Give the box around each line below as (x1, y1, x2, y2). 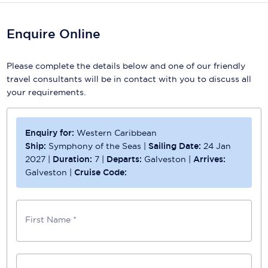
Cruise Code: (74, 166, 127, 178)
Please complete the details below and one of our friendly (7, 60, 246, 71)
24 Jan (203, 140, 232, 151)
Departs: (106, 153, 145, 165)
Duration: (53, 153, 95, 165)
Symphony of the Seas (48, 140, 142, 151)
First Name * (25, 214, 77, 225)
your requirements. (7, 86, 86, 98)
